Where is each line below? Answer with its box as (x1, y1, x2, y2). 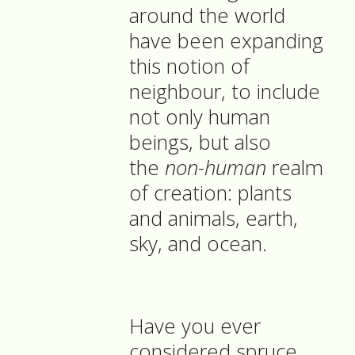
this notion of (129, 52, 250, 81)
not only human (129, 103, 270, 132)
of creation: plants (129, 179, 292, 208)
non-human (165, 154, 266, 182)
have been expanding (129, 27, 323, 55)
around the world (129, 2, 285, 30)
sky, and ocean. (129, 230, 267, 258)
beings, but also (129, 128, 271, 157)
